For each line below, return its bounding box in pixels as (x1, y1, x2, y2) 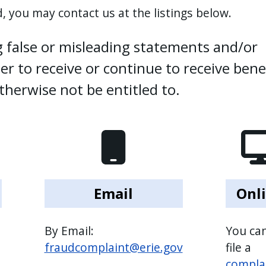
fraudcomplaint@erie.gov (44, 239, 183, 255)
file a (225, 239, 251, 255)
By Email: (44, 222, 94, 239)
